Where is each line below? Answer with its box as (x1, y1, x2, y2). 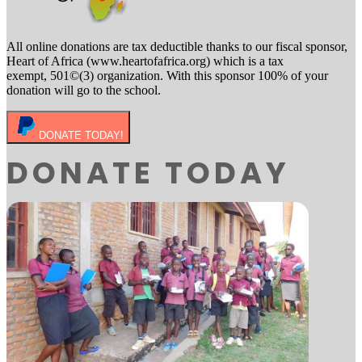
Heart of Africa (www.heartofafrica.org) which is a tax (6, 54, 284, 68)
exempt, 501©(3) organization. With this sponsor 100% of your (6, 69, 328, 82)
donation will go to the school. (6, 83, 161, 97)
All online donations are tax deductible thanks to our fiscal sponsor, (6, 40, 347, 53)
